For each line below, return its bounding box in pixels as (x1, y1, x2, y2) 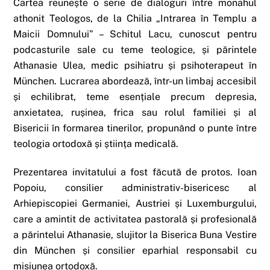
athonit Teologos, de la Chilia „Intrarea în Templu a (13, 13, 257, 25)
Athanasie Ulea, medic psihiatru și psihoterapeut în (13, 60, 257, 72)
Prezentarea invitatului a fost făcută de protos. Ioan (13, 166, 257, 178)
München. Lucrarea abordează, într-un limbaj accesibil (13, 75, 257, 87)
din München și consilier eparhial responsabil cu (13, 245, 257, 257)
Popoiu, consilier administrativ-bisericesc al (13, 182, 257, 194)
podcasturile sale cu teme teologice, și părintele (13, 44, 257, 56)
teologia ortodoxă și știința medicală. (13, 138, 179, 150)
